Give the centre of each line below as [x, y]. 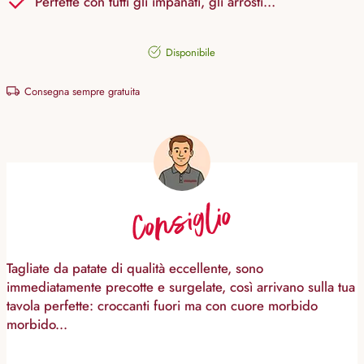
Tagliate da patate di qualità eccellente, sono [135, 269]
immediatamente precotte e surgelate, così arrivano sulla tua [181, 287]
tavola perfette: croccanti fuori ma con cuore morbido [162, 306]
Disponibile [189, 53]
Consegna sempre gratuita [80, 92]
